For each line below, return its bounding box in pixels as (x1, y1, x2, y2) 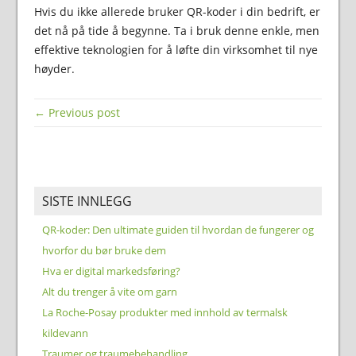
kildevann (41, 325, 88, 340)
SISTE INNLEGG (41, 192, 132, 210)
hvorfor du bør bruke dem (41, 242, 166, 257)
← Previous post (33, 104, 120, 120)
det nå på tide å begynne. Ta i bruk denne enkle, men (33, 22, 319, 38)
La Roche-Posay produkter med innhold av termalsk (41, 304, 288, 319)
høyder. (33, 60, 75, 76)
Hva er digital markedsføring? (41, 263, 180, 278)
